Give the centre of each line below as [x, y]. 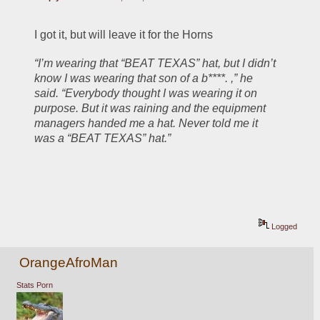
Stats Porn [34, 285]
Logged [284, 227]
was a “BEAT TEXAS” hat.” [103, 138]
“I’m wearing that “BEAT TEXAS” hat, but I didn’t [155, 63]
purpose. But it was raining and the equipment [150, 108]
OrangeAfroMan [69, 263]
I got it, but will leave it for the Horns [124, 34]
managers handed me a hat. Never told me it [146, 123]
